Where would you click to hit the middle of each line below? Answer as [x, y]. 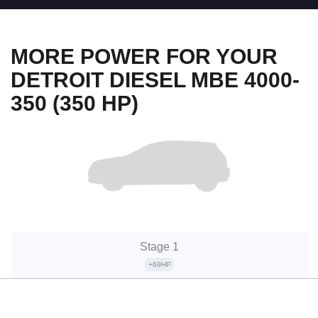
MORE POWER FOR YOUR [144, 56]
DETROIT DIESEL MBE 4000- [155, 79]
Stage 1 [159, 246]
